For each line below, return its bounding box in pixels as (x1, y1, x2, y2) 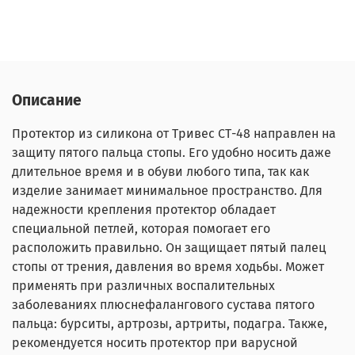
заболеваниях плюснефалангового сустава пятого (12, 296, 315, 312)
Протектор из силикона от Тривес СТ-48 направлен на (12, 125, 336, 141)
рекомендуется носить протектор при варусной (12, 334, 298, 350)
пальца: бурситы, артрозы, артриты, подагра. (12, 315, 288, 331)
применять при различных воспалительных (12, 277, 275, 293)
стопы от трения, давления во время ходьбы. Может (12, 258, 324, 274)
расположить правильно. (12, 239, 166, 255)
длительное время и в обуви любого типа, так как (12, 163, 309, 179)
